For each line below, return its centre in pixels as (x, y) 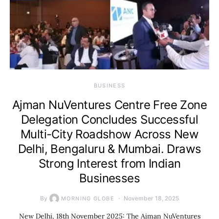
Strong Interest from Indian (109, 163)
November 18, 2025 (151, 198)
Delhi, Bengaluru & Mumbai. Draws (109, 149)
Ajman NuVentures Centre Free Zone (109, 105)
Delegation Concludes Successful (109, 119)
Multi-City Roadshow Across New (109, 134)
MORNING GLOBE (88, 198)
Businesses (109, 178)
